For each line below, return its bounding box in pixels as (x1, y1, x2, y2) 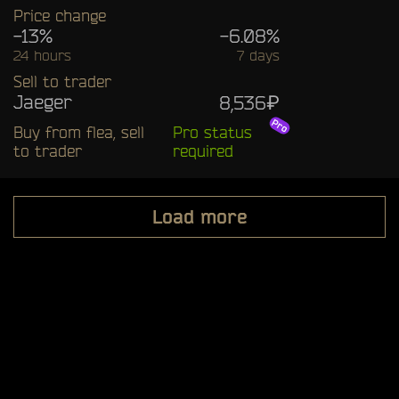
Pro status (172, 122, 252, 141)
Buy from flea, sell (13, 122, 144, 141)
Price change (13, 5, 106, 24)
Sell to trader (13, 71, 111, 90)
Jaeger (13, 90, 72, 112)
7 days (236, 46, 280, 63)
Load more (151, 205, 248, 227)
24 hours (13, 46, 71, 63)
